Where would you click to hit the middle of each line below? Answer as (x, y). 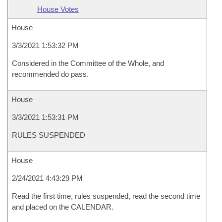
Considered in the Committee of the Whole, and (88, 63)
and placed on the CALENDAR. (63, 207)
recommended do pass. (50, 74)
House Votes (58, 9)
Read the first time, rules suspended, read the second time (106, 196)
